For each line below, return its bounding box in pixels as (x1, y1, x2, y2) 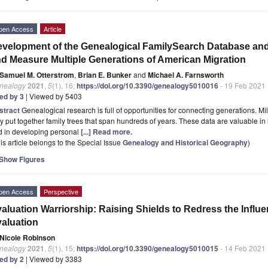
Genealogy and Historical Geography (123, 136, 248, 148)
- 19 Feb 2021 (218, 80, 266, 90)
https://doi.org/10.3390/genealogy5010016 (77, 80, 218, 91)
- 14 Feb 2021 (218, 242, 266, 253)
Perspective (44, 186, 78, 196)
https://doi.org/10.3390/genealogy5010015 (77, 242, 218, 254)
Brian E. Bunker (78, 69, 132, 80)
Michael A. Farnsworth (148, 69, 224, 80)
